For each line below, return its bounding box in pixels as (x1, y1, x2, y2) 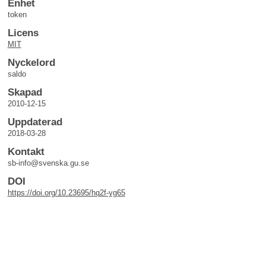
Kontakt (7, 146, 45, 157)
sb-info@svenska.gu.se (7, 159, 89, 167)
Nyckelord (7, 57, 55, 68)
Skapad (7, 87, 42, 98)
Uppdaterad (7, 116, 62, 128)
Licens (7, 27, 39, 39)
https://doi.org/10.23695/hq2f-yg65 (7, 188, 125, 197)
